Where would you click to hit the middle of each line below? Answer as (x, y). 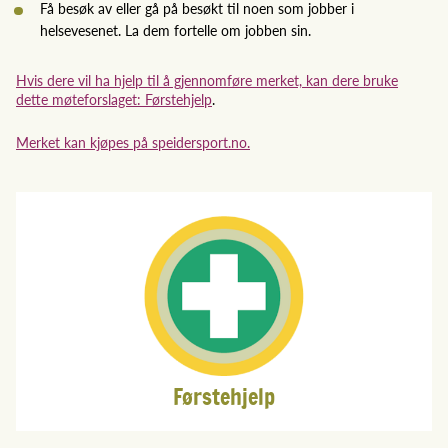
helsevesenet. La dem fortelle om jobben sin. (177, 29)
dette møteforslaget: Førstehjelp (114, 98)
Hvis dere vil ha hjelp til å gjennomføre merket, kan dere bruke (207, 79)
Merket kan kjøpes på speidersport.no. (133, 141)
